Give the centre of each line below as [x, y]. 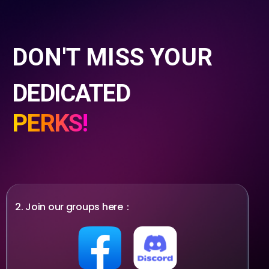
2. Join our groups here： [74, 207]
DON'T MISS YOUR [112, 57]
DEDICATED [71, 93]
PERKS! [50, 123]
